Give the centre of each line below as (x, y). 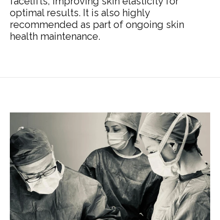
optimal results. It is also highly (80, 13)
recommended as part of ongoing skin (97, 25)
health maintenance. (55, 37)
